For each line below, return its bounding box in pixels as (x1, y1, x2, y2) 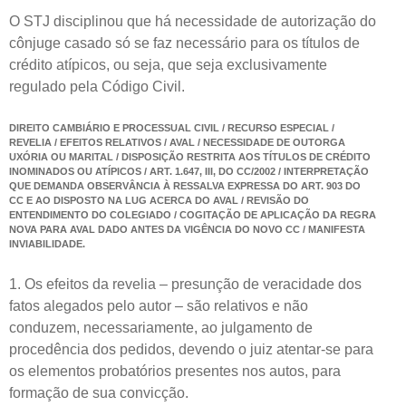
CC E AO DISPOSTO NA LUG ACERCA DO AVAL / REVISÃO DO (9, 194, 309, 206)
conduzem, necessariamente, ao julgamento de (9, 319, 313, 335)
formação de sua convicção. (9, 384, 188, 401)
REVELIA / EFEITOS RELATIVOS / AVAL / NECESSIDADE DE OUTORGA (9, 136, 345, 148)
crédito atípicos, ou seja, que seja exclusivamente (9, 56, 327, 72)
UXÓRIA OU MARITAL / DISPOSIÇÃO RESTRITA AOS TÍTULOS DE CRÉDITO (9, 150, 371, 162)
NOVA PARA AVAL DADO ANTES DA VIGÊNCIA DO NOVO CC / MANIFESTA (9, 223, 365, 235)
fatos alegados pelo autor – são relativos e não (9, 297, 308, 314)
